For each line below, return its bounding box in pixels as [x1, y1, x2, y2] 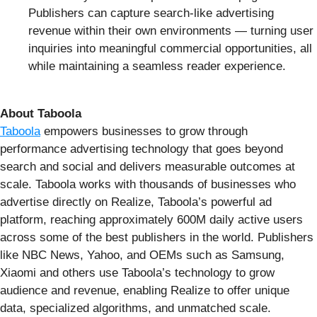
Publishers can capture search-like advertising [28, 6, 274, 20]
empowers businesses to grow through [40, 124, 248, 138]
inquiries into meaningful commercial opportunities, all [28, 41, 312, 55]
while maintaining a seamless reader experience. [28, 59, 286, 73]
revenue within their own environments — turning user [28, 23, 313, 38]
